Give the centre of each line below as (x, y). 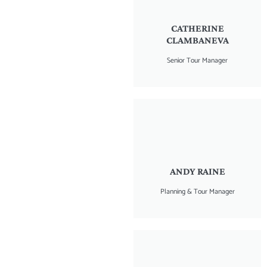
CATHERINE (197, 28)
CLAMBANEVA (197, 40)
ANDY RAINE (197, 171)
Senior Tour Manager (197, 60)
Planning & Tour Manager (197, 191)
